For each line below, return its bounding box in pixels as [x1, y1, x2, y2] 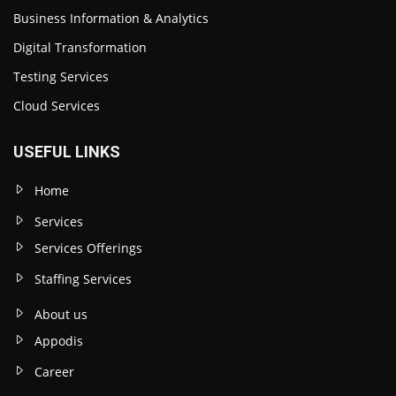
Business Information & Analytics [13, 10, 209, 27]
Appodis [34, 332, 83, 350]
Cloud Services [13, 97, 100, 115]
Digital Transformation [13, 39, 147, 57]
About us [34, 306, 88, 324]
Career [34, 363, 74, 381]
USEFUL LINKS [13, 142, 120, 162]
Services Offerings [34, 240, 142, 257]
